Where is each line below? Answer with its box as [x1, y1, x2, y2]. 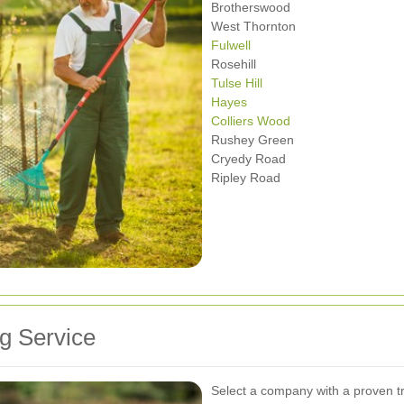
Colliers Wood [211, 113, 290, 128]
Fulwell [211, 37, 251, 52]
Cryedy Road [211, 151, 286, 166]
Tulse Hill [211, 75, 262, 90]
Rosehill [211, 56, 256, 71]
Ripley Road [211, 170, 280, 185]
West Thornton [211, 18, 296, 33]
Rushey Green [211, 132, 294, 147]
